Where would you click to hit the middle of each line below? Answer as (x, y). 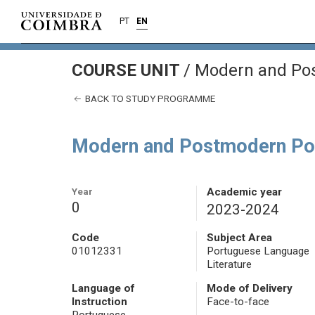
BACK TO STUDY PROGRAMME (149, 98)
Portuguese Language (258, 251)
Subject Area (239, 238)
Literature (229, 265)
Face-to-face (238, 302)
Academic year (244, 192)
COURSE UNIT (128, 70)
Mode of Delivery (249, 289)
